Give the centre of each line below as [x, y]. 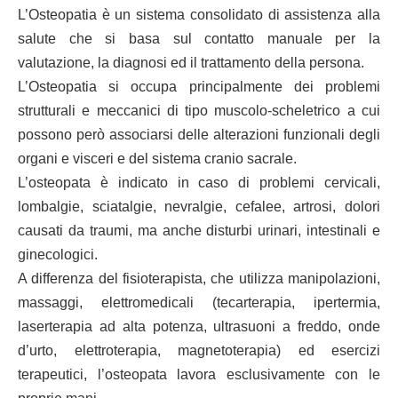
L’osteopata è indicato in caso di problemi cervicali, [199, 183]
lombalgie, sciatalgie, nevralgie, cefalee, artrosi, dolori [199, 207]
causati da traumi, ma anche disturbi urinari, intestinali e [199, 231]
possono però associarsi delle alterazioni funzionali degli [199, 135]
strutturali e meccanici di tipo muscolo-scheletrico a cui [199, 111]
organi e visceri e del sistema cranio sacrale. [157, 159]
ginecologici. [58, 255]
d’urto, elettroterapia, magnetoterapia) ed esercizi [199, 350]
